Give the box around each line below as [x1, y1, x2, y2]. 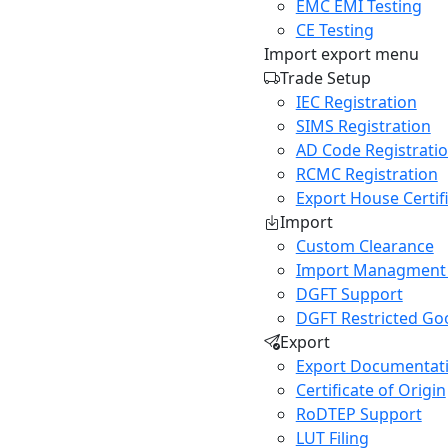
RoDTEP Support [295, 403, 422, 425]
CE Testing [295, 19, 374, 41]
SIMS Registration [295, 115, 431, 137]
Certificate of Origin [295, 379, 446, 401]
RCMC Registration [295, 163, 438, 185]
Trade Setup [279, 67, 371, 89]
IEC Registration [295, 91, 417, 113]
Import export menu [263, 43, 419, 65]
